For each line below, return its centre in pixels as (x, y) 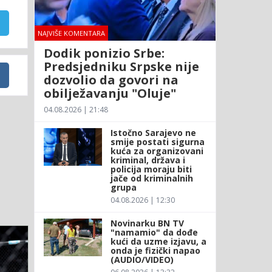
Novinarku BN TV (147, 223)
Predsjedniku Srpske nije (121, 66)
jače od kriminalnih (151, 178)
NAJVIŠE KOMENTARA (71, 33)
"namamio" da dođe (154, 232)
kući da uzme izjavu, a (158, 241)
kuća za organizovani (157, 151)
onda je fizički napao (155, 250)
